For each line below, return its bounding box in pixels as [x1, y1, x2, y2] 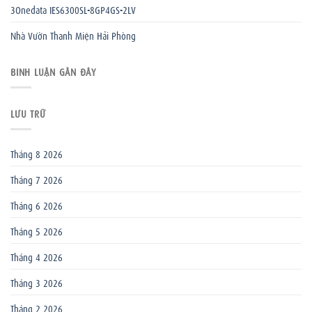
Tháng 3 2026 [10, 274, 63, 289]
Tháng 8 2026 [10, 146, 63, 160]
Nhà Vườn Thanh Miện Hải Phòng [10, 27, 136, 42]
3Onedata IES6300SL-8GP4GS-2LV [10, 1, 136, 16]
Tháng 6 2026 [10, 197, 63, 212]
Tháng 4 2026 [10, 249, 63, 263]
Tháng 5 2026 [10, 223, 63, 237]
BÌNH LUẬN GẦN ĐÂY [10, 64, 96, 79]
